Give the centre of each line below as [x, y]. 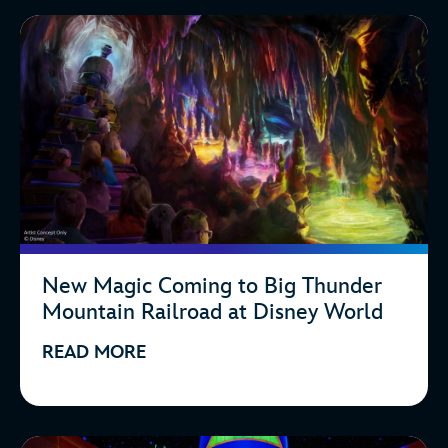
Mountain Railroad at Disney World [212, 313]
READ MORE [94, 353]
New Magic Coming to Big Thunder [212, 287]
